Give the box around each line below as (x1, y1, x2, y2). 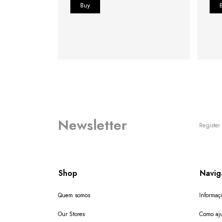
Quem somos (58, 190, 90, 200)
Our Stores (58, 209, 85, 219)
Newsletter (58, 115, 127, 136)
